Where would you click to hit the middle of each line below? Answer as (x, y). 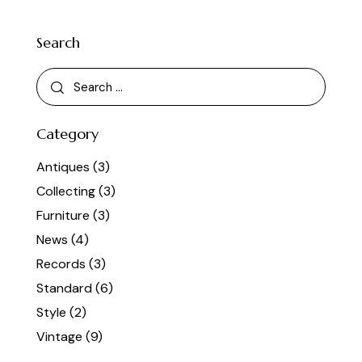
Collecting (66, 192)
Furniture (63, 216)
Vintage (59, 337)
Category (67, 134)
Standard (64, 288)
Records (61, 264)
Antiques (63, 167)
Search (58, 43)
